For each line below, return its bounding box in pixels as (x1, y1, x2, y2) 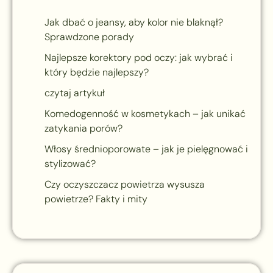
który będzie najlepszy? (44, 66, 149, 79)
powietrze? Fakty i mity (44, 193, 147, 206)
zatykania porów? (44, 122, 122, 135)
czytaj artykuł (44, 87, 105, 100)
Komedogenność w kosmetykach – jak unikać (44, 107, 246, 121)
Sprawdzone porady (44, 30, 134, 44)
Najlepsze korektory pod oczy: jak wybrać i (44, 51, 233, 65)
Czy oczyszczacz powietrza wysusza (44, 178, 205, 191)
